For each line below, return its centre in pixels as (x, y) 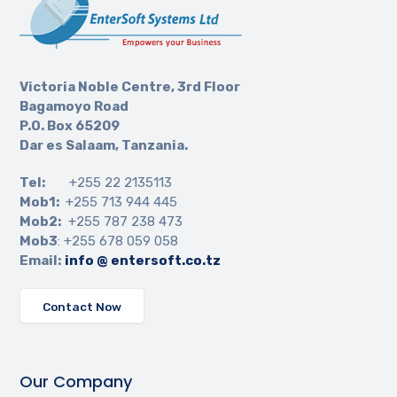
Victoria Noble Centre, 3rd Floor (130, 87)
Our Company (76, 382)
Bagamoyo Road (74, 107)
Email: (41, 261)
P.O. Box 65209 (70, 126)
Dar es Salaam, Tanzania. (104, 146)
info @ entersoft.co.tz (143, 261)
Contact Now (82, 307)
